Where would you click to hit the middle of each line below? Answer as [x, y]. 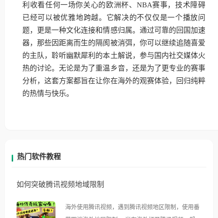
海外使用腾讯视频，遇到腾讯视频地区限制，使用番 [132, 207]
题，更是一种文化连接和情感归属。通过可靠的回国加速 [114, 30]
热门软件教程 [39, 156]
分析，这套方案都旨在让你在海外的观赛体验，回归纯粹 [114, 81]
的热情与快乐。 [48, 93]
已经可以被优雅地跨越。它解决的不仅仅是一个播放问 [114, 17]
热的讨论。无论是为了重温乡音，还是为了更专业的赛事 [114, 68]
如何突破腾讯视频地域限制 [60, 184]
